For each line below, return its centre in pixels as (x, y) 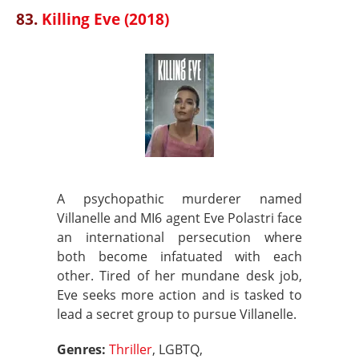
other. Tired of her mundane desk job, (179, 276)
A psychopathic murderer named (179, 199)
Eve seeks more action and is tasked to (179, 295)
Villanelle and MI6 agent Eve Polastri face (179, 218)
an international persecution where (179, 237)
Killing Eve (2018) (105, 19)
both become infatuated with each (179, 256)
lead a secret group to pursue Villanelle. (177, 314)
